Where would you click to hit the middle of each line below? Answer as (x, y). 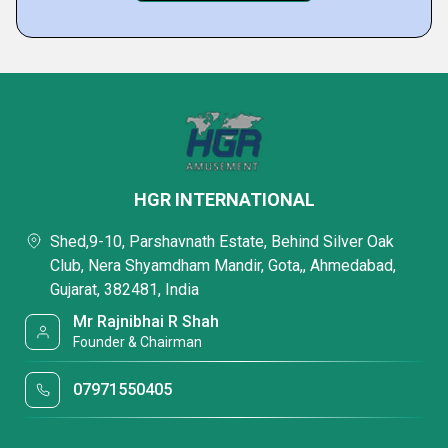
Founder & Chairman (138, 342)
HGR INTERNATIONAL (224, 199)
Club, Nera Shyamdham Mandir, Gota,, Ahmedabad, (223, 265)
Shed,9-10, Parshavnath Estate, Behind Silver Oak (222, 241)
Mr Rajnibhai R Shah (146, 321)
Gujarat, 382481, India (124, 289)
